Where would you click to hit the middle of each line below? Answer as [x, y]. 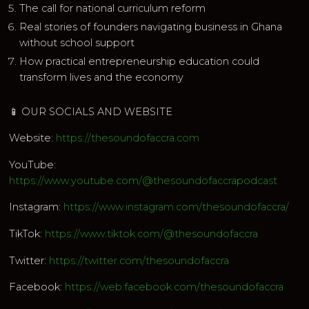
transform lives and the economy [102, 77]
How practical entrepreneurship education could [140, 61]
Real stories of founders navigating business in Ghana [151, 27]
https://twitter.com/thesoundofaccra [138, 260]
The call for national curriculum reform [113, 8]
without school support [77, 42]
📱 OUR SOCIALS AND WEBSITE [91, 111]
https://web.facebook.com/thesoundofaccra [175, 287]
